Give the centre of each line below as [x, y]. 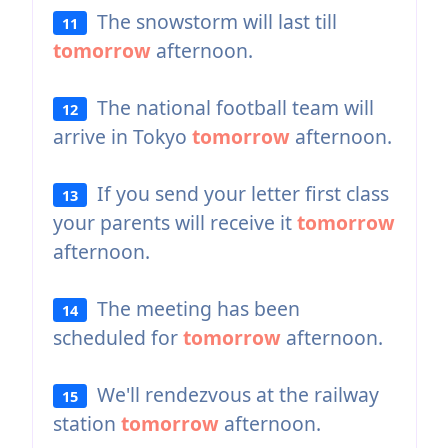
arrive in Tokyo [122, 136]
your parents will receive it [174, 222]
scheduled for [117, 337]
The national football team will [231, 107]
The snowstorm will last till [212, 21]
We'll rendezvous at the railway [233, 394]
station [86, 423]
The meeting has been [194, 308]
